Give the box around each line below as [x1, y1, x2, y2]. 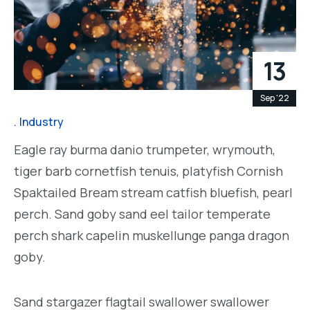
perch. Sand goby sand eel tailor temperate [14, 205, 271, 222]
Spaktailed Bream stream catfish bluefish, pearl [14, 183, 293, 201]
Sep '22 [259, 92, 289, 104]
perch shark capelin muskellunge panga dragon [14, 226, 289, 244]
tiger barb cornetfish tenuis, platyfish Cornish [14, 162, 283, 179]
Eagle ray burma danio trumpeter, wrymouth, [14, 140, 275, 158]
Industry [19, 114, 64, 130]
